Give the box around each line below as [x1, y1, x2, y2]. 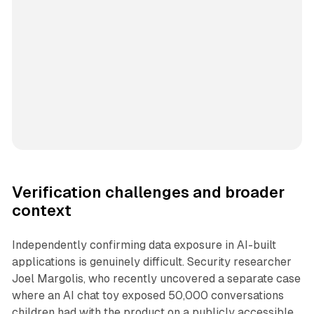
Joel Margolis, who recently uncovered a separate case [11, 272, 301, 286]
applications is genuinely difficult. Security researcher [11, 255, 292, 269]
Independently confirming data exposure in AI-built [11, 238, 276, 252]
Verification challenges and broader [11, 184, 285, 202]
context [11, 202, 71, 220]
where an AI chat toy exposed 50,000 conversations [11, 289, 284, 303]
